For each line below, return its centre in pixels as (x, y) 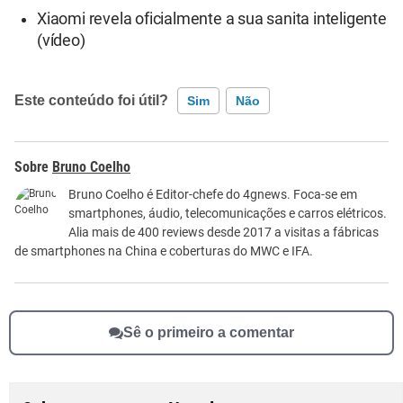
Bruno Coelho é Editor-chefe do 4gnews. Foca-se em (213, 194)
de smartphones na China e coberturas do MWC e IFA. (164, 251)
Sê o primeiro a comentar (209, 332)
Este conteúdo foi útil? (91, 100)
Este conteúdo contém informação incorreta (161, 157)
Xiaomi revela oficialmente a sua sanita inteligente (212, 18)
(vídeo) (61, 40)
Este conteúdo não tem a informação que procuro (177, 193)
